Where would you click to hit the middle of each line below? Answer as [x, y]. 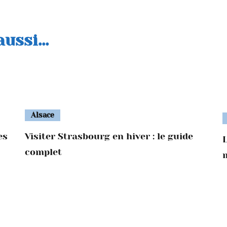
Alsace [42, 115]
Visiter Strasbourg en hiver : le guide [109, 136]
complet [43, 152]
